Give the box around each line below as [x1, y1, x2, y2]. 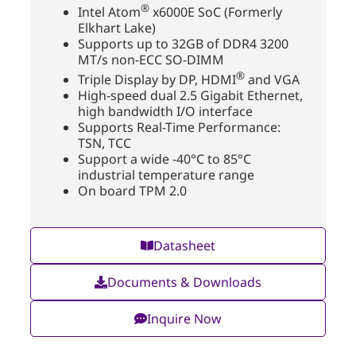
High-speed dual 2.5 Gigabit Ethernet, [78, 87, 303, 105]
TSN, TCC [78, 134, 131, 153]
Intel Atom [78, 3, 141, 21]
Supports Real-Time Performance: [78, 118, 281, 137]
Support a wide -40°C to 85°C [78, 150, 251, 168]
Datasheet [153, 237, 215, 255]
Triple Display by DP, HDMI [78, 71, 236, 89]
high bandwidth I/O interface [78, 103, 253, 121]
